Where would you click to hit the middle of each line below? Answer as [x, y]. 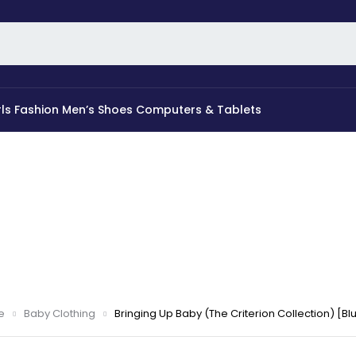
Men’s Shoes [97, 110]
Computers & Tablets [199, 110]
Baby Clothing [59, 313]
